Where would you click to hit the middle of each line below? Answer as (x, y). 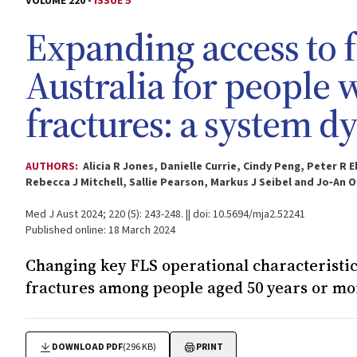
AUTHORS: (53, 167)
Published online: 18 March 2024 (100, 230)
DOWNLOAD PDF (87, 347)
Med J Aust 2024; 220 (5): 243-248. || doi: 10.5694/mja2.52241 (165, 214)
